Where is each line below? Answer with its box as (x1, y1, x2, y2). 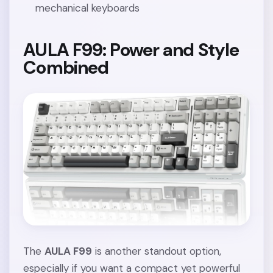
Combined (23, 55, 109, 80)
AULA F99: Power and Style (23, 38, 239, 62)
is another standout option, (92, 244, 222, 258)
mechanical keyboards (35, 1, 140, 15)
